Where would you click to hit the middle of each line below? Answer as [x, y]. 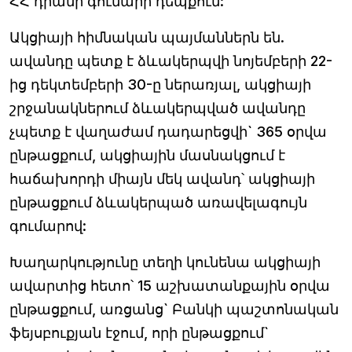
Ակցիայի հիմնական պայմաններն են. [147, 37]
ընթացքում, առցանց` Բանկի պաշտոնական [174, 309]
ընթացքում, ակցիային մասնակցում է [147, 155]
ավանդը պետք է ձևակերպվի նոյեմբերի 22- [171, 60]
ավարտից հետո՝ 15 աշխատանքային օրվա [170, 285]
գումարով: [50, 225]
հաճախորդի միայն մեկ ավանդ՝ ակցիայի [162, 178]
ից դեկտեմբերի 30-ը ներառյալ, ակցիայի [160, 84]
